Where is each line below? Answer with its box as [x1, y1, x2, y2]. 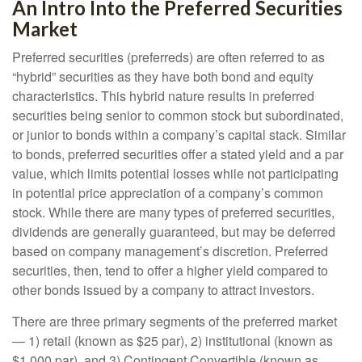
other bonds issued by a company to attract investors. [12, 280, 314, 299]
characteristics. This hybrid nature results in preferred [12, 86, 314, 105]
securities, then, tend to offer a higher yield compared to [12, 261, 328, 280]
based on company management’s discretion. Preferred [12, 242, 328, 260]
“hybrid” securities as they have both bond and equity [12, 67, 314, 86]
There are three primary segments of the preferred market [12, 312, 337, 330]
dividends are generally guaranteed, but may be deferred [12, 222, 335, 241]
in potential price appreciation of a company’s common [12, 183, 323, 202]
